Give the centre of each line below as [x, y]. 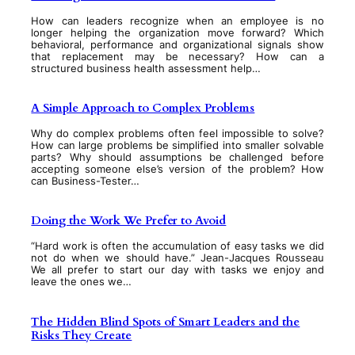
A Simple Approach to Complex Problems [143, 108]
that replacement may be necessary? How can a [177, 56]
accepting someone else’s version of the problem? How [177, 170]
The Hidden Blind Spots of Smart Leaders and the [166, 321]
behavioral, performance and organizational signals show [177, 44]
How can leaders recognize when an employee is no [177, 21]
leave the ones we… [82, 282]
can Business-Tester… [86, 181]
